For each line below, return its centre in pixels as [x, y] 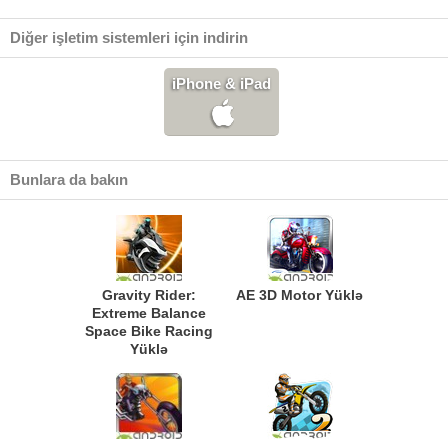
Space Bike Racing [148, 331]
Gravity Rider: [148, 295]
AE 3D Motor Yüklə [299, 295]
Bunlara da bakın [69, 179]
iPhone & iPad [221, 83]
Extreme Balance [148, 313]
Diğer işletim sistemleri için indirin [129, 37]
